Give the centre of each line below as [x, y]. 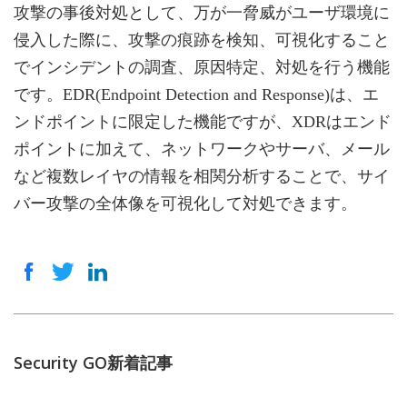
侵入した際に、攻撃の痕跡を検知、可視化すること [202, 40]
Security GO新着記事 [93, 363]
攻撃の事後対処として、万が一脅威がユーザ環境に [202, 12]
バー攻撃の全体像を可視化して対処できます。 [185, 203]
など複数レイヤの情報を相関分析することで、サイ [202, 176]
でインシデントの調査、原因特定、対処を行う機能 [202, 67]
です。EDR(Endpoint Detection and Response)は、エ [196, 94]
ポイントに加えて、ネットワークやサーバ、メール [202, 149]
